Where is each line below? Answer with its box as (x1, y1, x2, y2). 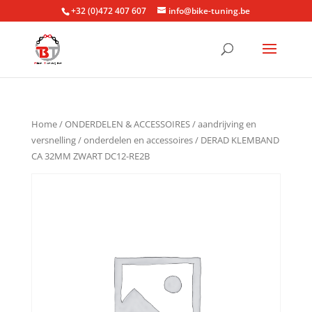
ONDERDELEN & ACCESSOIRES (64, 118, 190, 130)
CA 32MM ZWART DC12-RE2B (31, 150, 150, 162)
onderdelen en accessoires (83, 134, 193, 146)
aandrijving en (197, 118, 256, 130)
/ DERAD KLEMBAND (192, 134, 279, 146)
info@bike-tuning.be (169, 5, 251, 17)
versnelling (31, 134, 76, 146)
